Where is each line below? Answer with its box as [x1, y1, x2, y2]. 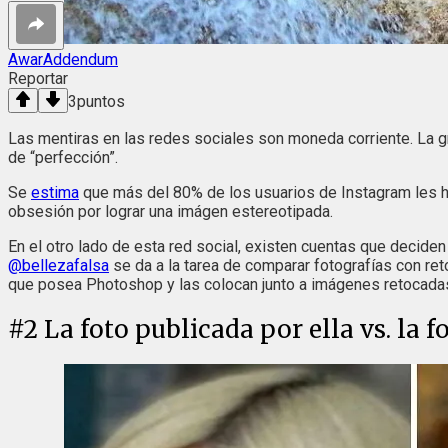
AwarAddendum [8, 49, 118, 69]
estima [31, 182, 79, 202]
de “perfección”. [8, 147, 118, 167]
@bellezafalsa [8, 255, 109, 275]
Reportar [8, 68, 68, 88]
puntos [77, 91, 125, 111]
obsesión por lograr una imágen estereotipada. [8, 201, 337, 221]
